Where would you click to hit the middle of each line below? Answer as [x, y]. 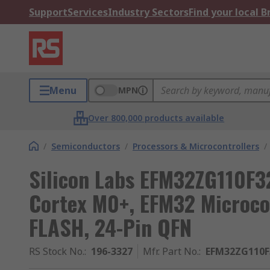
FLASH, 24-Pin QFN [110, 227]
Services [88, 12]
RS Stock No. [57, 251]
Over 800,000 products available [156, 118]
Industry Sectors [148, 12]
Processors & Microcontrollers [196, 146]
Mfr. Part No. [171, 251]
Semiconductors [86, 146]
